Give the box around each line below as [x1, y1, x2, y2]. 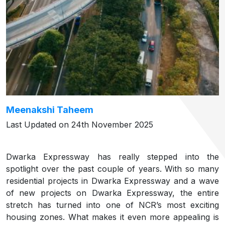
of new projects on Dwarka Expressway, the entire [6, 188, 219, 198]
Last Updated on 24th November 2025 [6, 120, 153, 130]
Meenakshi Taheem [6, 104, 93, 115]
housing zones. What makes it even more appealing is [6, 212, 219, 222]
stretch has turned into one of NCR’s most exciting [6, 200, 219, 210]
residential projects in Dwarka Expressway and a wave [6, 176, 219, 186]
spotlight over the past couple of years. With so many [6, 164, 219, 174]
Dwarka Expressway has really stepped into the [6, 152, 219, 162]
